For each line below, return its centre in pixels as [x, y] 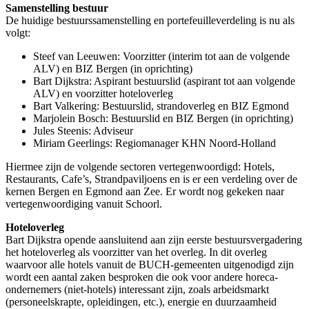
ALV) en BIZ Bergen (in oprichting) [113, 69]
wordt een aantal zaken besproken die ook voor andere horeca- [142, 277]
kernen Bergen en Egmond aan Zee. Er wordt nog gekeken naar [145, 192]
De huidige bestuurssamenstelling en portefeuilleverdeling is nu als [150, 21]
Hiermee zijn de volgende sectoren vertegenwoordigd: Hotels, [140, 167]
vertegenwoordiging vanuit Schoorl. [84, 204]
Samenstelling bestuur [57, 8]
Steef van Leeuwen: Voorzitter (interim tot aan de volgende [161, 57]
